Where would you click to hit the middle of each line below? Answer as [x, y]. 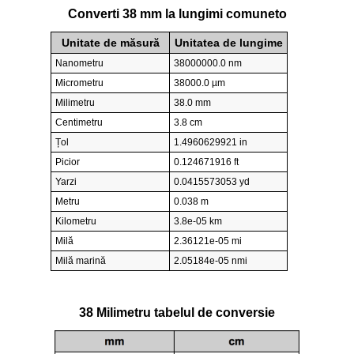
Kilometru [76, 222]
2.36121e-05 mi [208, 241]
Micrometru [79, 83]
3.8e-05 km [198, 222]
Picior [68, 162]
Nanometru [79, 64]
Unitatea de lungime [228, 43]
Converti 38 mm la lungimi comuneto [177, 14]
